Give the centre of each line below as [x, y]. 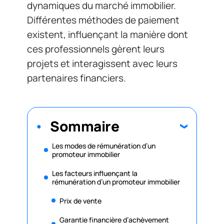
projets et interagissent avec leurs [102, 63]
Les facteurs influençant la [95, 173]
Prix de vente [80, 200]
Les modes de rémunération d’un [104, 145]
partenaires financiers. [76, 78]
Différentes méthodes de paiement [103, 20]
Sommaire [84, 126]
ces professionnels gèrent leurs [96, 49]
